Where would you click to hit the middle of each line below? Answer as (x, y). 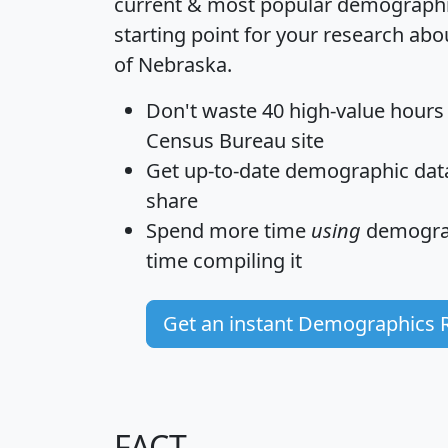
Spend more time (228, 230)
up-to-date (232, 170)
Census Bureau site (235, 140)
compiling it (245, 260)
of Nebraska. (173, 64)
